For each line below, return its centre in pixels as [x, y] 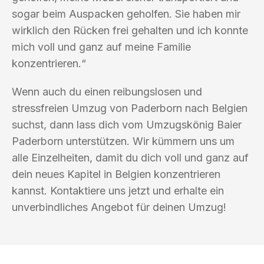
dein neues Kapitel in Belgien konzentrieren [116, 174]
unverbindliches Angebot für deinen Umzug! [119, 207]
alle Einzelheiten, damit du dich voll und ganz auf [130, 157]
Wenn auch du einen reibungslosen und [107, 91]
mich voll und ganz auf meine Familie [101, 47]
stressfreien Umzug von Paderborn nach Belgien [130, 108]
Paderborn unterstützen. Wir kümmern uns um [123, 141]
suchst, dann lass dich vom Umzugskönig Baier [127, 124]
